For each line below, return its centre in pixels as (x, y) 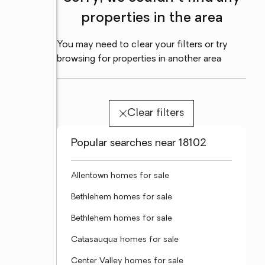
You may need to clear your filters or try (142, 45)
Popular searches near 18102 (139, 143)
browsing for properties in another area (139, 59)
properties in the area (151, 18)
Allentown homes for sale (120, 176)
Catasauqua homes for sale (125, 240)
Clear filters (155, 113)
